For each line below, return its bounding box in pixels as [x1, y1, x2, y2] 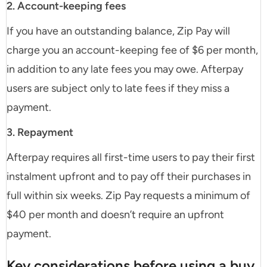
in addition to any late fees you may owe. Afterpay [7, 63, 243, 76]
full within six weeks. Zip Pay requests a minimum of [7, 189, 250, 203]
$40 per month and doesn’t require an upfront [7, 208, 224, 222]
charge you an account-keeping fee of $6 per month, [7, 44, 258, 57]
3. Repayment [7, 126, 73, 139]
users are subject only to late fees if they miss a [7, 82, 229, 95]
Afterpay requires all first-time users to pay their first [7, 151, 255, 164]
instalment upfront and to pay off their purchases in [7, 170, 251, 184]
